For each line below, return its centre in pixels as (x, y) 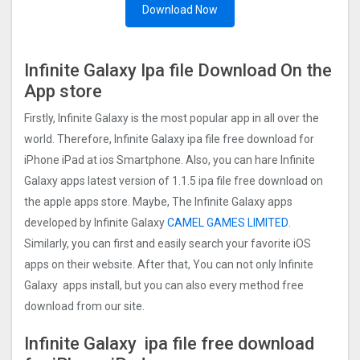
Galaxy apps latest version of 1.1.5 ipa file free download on (174, 180)
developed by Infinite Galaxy (96, 222)
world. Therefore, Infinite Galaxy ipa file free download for (169, 139)
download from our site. (84, 306)
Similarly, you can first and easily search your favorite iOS (168, 243)
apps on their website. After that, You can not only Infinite (169, 264)
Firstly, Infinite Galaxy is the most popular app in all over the (172, 118)
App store (63, 91)
